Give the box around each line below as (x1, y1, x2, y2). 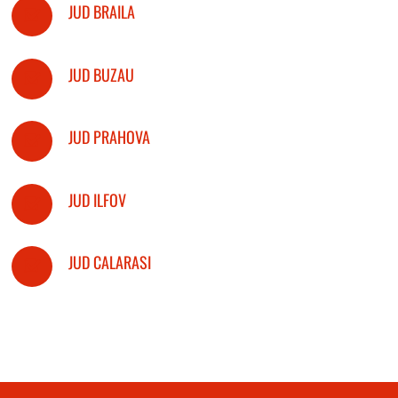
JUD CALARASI (68, 251, 151, 274)
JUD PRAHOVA (68, 125, 150, 148)
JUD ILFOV (68, 187, 126, 211)
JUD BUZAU (68, 62, 134, 86)
